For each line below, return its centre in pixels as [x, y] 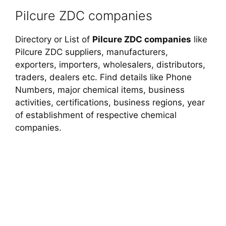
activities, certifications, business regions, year [110, 102]
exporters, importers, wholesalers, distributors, [110, 64]
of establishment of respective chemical [96, 115]
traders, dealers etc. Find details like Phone [103, 77]
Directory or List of [54, 39]
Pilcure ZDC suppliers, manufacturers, [92, 52]
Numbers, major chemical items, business [100, 90]
